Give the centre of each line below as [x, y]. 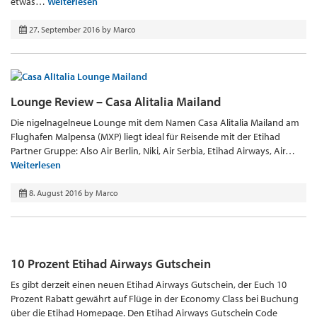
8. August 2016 [56, 192]
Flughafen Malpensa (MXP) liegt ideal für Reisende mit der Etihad [145, 136]
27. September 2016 [64, 30]
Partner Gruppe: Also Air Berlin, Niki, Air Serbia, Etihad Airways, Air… [153, 150]
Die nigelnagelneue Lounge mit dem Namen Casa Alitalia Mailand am [155, 122]
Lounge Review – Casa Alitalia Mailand [116, 101]
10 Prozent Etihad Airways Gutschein [111, 263]
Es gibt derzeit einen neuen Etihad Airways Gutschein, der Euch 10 [149, 284]
